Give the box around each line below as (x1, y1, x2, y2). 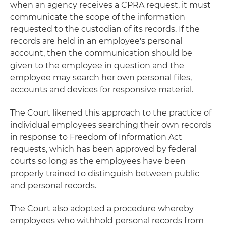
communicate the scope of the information (10, 12, 185, 22)
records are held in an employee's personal (10, 36, 182, 46)
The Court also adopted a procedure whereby (10, 204, 194, 213)
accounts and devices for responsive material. (10, 85, 193, 94)
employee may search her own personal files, (10, 73, 192, 82)
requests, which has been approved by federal (10, 144, 196, 154)
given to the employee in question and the (10, 61, 184, 70)
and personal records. (10, 181, 96, 190)
